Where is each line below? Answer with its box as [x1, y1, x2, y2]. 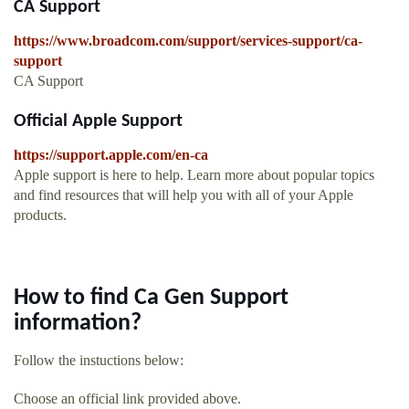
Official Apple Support [14, 112, 183, 131]
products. [14, 207, 67, 224]
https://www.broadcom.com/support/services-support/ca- [14, 33, 362, 49]
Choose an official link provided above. [14, 391, 241, 407]
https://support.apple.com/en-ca [14, 147, 208, 163]
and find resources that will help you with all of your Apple [14, 187, 353, 204]
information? [14, 312, 142, 336]
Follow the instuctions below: [14, 352, 184, 369]
